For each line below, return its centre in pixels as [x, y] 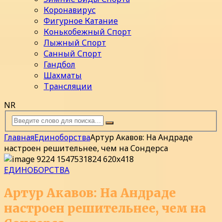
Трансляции [68, 86]
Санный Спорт [73, 54]
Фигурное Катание [81, 21]
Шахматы [63, 76]
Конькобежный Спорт [87, 32]
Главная [19, 137]
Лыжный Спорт [75, 43]
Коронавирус [70, 10]
